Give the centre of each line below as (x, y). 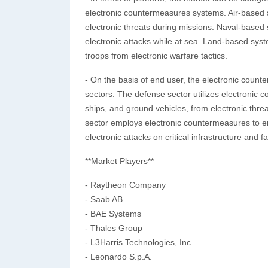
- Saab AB (104, 199)
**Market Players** (119, 161)
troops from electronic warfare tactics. (156, 56)
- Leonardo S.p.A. (118, 257)
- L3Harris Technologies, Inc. (139, 242)
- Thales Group (114, 228)
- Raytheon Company (125, 185)
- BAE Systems (113, 214)
